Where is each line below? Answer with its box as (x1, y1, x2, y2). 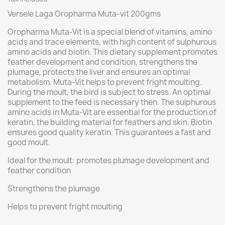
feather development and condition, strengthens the (8, 57, 197, 67)
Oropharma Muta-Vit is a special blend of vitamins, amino (8, 27, 212, 37)
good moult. (8, 137, 50, 148)
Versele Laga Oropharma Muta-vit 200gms (8, 9, 161, 19)
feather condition (8, 165, 71, 176)
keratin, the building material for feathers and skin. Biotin (8, 117, 212, 128)
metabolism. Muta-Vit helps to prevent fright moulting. (8, 77, 202, 87)
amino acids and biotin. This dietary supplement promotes (8, 47, 217, 57)
